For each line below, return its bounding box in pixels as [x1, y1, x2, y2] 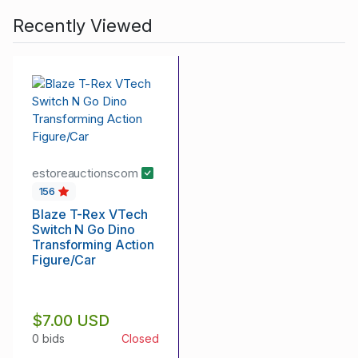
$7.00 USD [32, 310, 110, 330]
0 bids [32, 331, 65, 345]
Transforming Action [32, 236, 154, 253]
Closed [121, 331, 159, 345]
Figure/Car [32, 251, 97, 268]
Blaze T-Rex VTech [32, 205, 148, 222]
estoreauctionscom [32, 165, 141, 181]
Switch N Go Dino [32, 221, 135, 237]
